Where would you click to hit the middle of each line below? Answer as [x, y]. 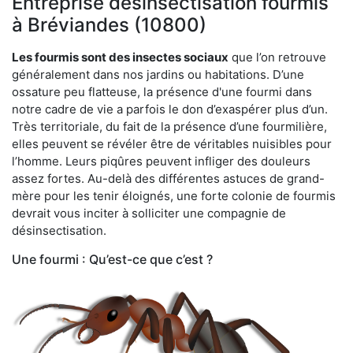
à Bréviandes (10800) [109, 24]
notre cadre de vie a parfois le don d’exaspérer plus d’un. [170, 109]
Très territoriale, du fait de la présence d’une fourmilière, [169, 126]
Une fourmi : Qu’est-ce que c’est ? [112, 259]
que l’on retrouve [277, 57]
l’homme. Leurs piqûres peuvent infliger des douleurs [161, 161]
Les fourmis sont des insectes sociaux [120, 57]
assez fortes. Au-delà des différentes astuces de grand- [168, 178]
